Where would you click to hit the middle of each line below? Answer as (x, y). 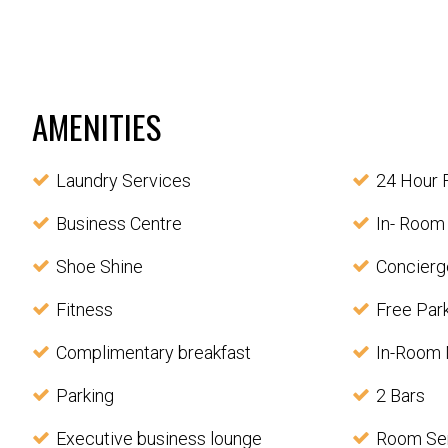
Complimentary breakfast (153, 353)
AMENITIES (96, 127)
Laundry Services (123, 181)
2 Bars (400, 396)
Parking (85, 396)
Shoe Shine (99, 267)
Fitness (84, 310)
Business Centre (119, 224)
